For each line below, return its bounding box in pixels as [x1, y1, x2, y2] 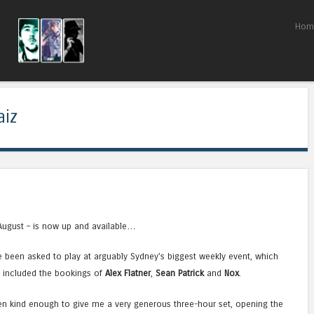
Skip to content [171, 21, 232, 32]
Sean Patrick [156, 268, 204, 279]
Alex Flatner [105, 268, 151, 279]
